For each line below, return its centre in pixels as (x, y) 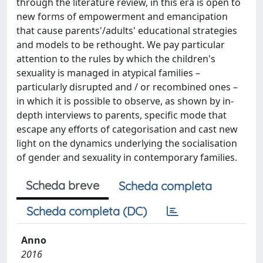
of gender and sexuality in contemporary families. (127, 157)
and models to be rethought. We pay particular (121, 45)
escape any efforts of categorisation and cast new (127, 129)
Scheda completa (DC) (87, 211)
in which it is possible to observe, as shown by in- (125, 101)
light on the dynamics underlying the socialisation (127, 143)
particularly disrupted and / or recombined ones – (127, 87)
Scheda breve (63, 185)
